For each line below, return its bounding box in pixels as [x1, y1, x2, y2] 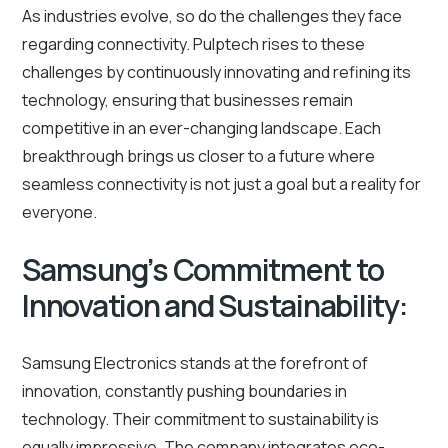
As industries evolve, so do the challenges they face [22, 5, 402, 28]
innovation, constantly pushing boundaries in [22, 380, 347, 403]
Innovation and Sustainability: [22, 285, 408, 327]
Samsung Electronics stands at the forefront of [22, 352, 368, 375]
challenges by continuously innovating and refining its [22, 61, 411, 84]
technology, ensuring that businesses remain [22, 89, 353, 112]
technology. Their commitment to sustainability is [22, 408, 379, 431]
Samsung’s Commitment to [22, 249, 384, 291]
